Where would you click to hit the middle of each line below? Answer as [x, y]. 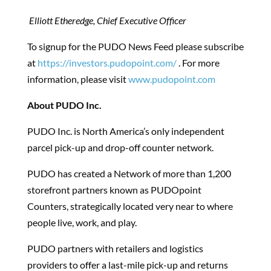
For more [201, 63]
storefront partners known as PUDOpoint [114, 190]
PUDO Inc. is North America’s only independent [126, 131]
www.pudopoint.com [171, 79]
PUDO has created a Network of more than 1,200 [129, 173]
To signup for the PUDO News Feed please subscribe [135, 46]
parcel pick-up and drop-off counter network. [120, 147]
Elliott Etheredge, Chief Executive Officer [107, 20]
